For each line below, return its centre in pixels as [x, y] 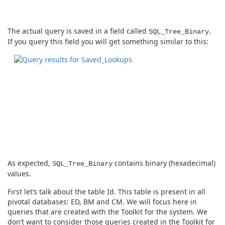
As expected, [30, 163]
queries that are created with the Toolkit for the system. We [107, 211]
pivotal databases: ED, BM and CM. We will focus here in [102, 201]
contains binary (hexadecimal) [164, 163]
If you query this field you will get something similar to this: [108, 42]
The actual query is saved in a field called [78, 31]
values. [19, 174]
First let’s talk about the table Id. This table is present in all [106, 191]
